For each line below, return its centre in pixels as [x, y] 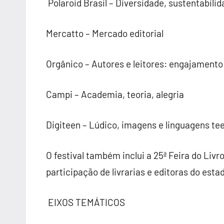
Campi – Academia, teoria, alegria [115, 94]
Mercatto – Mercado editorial [105, 33]
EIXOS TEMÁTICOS [85, 202]
